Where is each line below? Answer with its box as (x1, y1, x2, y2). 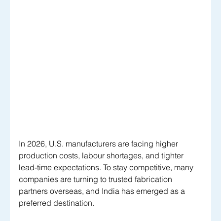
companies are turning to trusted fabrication (19, 174, 174, 184)
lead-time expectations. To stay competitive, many (19, 162, 195, 173)
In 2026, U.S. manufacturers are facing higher (19, 139, 180, 149)
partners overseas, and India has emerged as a (19, 186, 187, 196)
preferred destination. (19, 198, 96, 208)
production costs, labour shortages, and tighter (19, 150, 185, 161)
